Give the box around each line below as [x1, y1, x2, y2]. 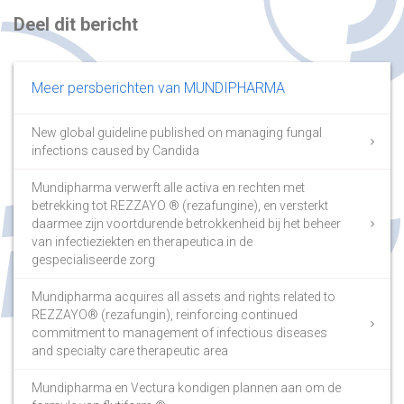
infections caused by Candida [32, 142, 199, 158]
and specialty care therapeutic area [32, 343, 228, 358]
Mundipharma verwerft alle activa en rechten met [32, 179, 305, 195]
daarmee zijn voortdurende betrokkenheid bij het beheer [32, 216, 341, 231]
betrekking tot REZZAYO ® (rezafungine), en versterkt [32, 197, 328, 213]
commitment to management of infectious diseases [32, 325, 327, 340]
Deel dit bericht [14, 13, 138, 35]
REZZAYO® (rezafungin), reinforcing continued [32, 307, 298, 322]
